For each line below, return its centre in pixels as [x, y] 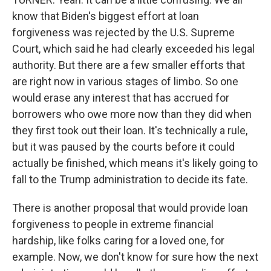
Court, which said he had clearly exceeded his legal [133, 49]
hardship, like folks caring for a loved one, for [118, 240]
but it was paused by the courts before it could [123, 147]
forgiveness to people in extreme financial [113, 224]
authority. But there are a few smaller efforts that [129, 65]
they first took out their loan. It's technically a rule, [130, 130]
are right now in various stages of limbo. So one [125, 81]
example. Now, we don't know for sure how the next [135, 257]
